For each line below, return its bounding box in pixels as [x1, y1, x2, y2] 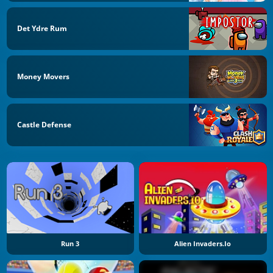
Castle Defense [17, 119, 71, 130]
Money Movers [17, 71, 69, 82]
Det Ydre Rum [17, 23, 67, 34]
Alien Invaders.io [174, 239, 232, 249]
